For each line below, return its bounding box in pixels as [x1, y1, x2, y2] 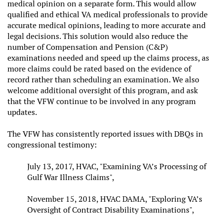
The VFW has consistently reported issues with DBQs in [7, 128, 203, 139]
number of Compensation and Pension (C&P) [7, 41, 168, 52]
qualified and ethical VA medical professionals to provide [7, 9, 208, 20]
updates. [7, 107, 38, 117]
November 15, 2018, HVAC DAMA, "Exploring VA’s [27, 193, 202, 204]
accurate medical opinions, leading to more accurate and [7, 20, 206, 31]
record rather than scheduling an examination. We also [7, 74, 199, 85]
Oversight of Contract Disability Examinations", [27, 204, 196, 215]
